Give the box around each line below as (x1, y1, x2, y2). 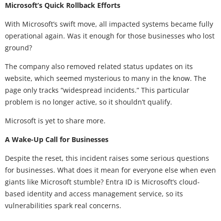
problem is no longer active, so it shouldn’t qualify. (5, 97, 172, 107)
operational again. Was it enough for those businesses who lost (5, 31, 215, 40)
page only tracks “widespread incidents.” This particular (5, 85, 189, 95)
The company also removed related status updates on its (5, 61, 193, 71)
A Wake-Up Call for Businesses (5, 134, 109, 144)
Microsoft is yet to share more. (5, 115, 106, 125)
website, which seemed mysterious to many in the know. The (5, 73, 206, 83)
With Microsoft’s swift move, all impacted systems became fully (5, 19, 213, 29)
